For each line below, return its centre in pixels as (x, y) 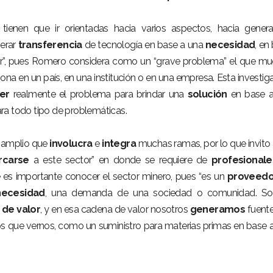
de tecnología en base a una (144, 45)
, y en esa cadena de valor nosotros (115, 209)
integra (119, 144)
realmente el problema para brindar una (98, 94)
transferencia (50, 45)
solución (207, 94)
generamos (218, 209)
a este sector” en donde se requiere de (120, 160)
